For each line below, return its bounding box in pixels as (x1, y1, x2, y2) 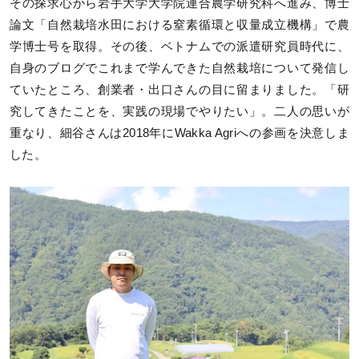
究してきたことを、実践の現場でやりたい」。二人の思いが (10, 104, 349, 118)
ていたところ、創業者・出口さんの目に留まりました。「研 (10, 83, 349, 96)
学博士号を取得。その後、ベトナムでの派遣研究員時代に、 (10, 39, 349, 53)
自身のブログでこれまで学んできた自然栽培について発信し (10, 61, 349, 75)
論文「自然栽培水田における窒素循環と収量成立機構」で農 (10, 18, 349, 31)
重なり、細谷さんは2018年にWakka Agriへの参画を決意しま (10, 126, 349, 139)
